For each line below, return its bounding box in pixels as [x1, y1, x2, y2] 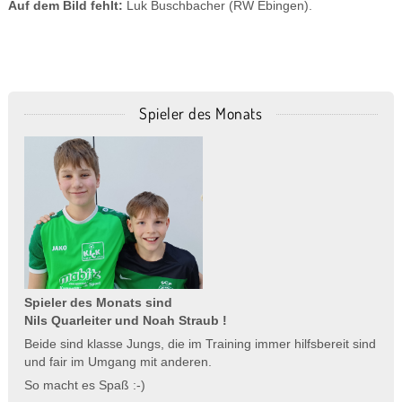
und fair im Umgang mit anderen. [23, 355, 212, 370]
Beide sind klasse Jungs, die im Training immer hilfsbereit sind [23, 337, 376, 352]
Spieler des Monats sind [23, 296, 172, 310]
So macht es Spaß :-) [23, 379, 145, 393]
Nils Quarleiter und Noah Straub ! [23, 314, 227, 328]
